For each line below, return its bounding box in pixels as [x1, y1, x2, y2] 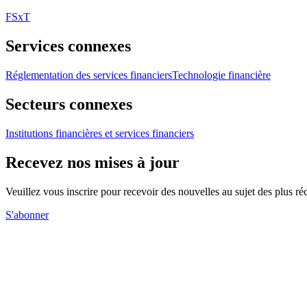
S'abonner [5, 208, 49, 221]
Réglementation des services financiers [5, 69, 172, 82]
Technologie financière [172, 69, 271, 82]
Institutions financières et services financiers [5, 127, 194, 139]
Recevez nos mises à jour [5, 153, 180, 171]
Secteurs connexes [5, 95, 132, 113]
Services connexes [5, 37, 131, 56]
